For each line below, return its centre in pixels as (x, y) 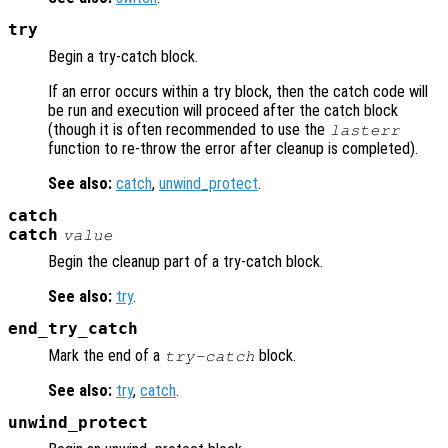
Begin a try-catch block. (123, 57)
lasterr (364, 130)
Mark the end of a (106, 356)
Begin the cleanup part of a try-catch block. (185, 262)
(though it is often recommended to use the (188, 130)
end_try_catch (73, 329)
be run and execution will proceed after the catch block (223, 111)
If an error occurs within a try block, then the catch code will (238, 92)
